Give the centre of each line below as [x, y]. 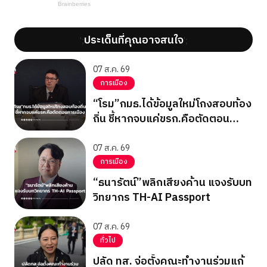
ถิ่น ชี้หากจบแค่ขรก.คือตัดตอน [161, 119]
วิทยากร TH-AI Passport [152, 198]
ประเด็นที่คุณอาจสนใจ [133, 41]
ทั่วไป [108, 240]
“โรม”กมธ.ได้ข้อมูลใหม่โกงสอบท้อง [172, 104]
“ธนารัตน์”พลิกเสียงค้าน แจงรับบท [173, 183]
